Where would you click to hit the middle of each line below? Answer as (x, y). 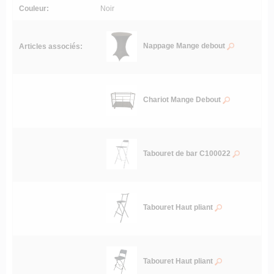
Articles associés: (51, 47)
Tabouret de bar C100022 (188, 154)
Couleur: (34, 9)
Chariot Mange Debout (183, 100)
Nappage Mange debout (185, 46)
